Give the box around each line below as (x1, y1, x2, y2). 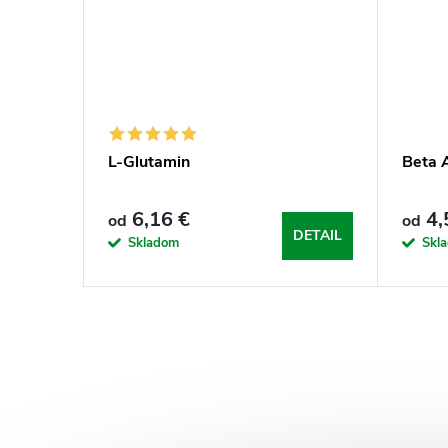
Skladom (128, 233, 179, 252)
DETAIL (293, 225, 342, 245)
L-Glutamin (108, 151, 190, 173)
